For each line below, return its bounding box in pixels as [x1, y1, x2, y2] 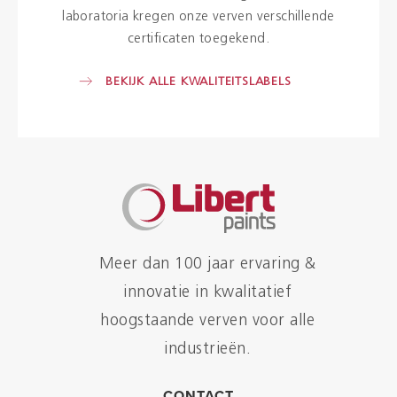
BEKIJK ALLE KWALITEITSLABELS [105, 74, 292, 89]
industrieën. [164, 341, 251, 358]
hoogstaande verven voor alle [100, 313, 315, 330]
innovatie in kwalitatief [123, 284, 292, 301]
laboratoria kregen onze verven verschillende [62, 10, 335, 24]
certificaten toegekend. [127, 32, 270, 46]
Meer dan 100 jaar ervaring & [98, 256, 316, 273]
